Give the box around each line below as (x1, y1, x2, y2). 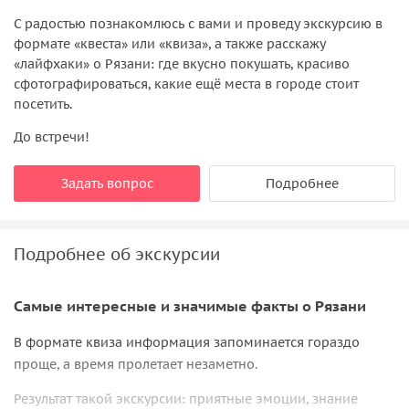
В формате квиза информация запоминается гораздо (14, 334, 360, 351)
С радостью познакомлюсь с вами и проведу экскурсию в (14, 15, 383, 32)
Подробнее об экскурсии (14, 243, 220, 265)
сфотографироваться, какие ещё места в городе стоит (14, 75, 359, 92)
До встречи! (14, 128, 89, 145)
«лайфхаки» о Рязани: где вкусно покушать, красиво (14, 55, 350, 72)
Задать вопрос (60, 174, 153, 192)
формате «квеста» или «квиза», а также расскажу (14, 35, 325, 52)
